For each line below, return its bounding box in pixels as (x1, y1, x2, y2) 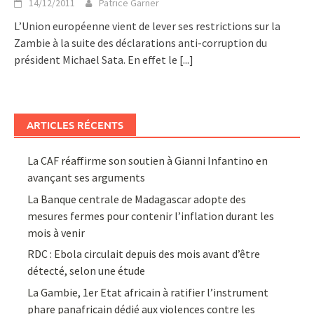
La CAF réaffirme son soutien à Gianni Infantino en (27, 153, 268, 168)
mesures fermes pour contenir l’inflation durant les (27, 208, 275, 223)
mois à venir (27, 225, 86, 240)
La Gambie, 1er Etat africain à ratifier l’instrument (27, 285, 269, 299)
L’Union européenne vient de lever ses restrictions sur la (14, 19, 280, 34)
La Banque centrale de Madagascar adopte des (27, 191, 247, 206)
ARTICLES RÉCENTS (27, 118, 123, 132)
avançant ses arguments (27, 170, 146, 185)
